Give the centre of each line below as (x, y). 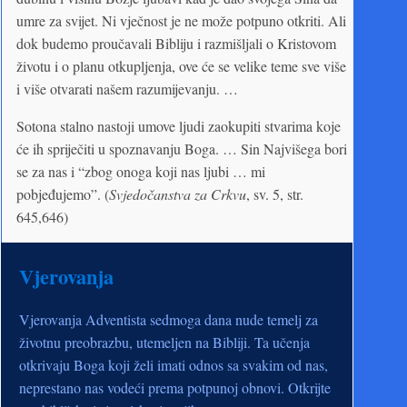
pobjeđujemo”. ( (63, 194)
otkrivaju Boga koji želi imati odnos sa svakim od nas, (174, 364)
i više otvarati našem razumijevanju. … (127, 88)
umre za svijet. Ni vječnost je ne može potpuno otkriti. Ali (181, 20)
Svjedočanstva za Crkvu (178, 194)
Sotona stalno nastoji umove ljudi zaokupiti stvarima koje (179, 125)
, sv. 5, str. (275, 194)
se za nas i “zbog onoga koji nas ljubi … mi (141, 171)
